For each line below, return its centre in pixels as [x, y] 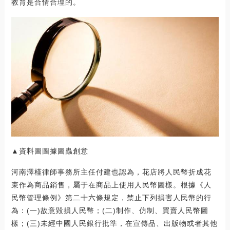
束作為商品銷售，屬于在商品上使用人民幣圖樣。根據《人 [111, 185]
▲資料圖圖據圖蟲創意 [50, 151]
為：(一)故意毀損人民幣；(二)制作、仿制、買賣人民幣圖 [110, 211]
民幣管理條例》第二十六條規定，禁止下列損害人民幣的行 [111, 198]
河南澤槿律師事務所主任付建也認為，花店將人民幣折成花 [111, 172]
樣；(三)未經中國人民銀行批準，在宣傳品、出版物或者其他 [114, 224]
